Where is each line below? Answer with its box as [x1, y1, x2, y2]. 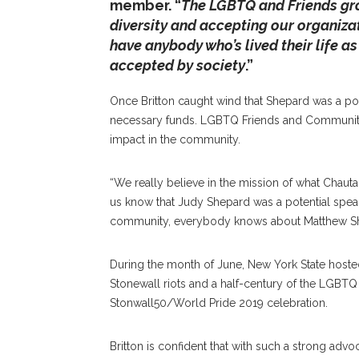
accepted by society [110, 57, 245, 74]
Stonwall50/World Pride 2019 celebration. [110, 296, 328, 309]
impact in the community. [110, 133, 240, 146]
